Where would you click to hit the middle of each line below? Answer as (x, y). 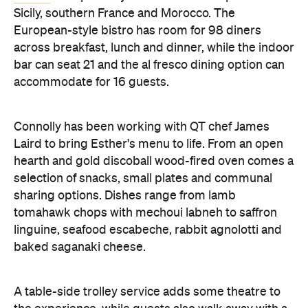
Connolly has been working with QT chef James (142, 127)
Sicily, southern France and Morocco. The (124, 14)
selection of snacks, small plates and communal (143, 179)
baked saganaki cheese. (80, 247)
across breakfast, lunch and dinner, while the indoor (154, 48)
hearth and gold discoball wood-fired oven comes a (154, 162)
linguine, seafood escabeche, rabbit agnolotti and (148, 230)
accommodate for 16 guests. (91, 82)
